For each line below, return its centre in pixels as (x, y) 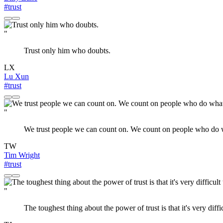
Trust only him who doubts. (67, 51)
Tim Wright (22, 155)
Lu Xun (16, 77)
